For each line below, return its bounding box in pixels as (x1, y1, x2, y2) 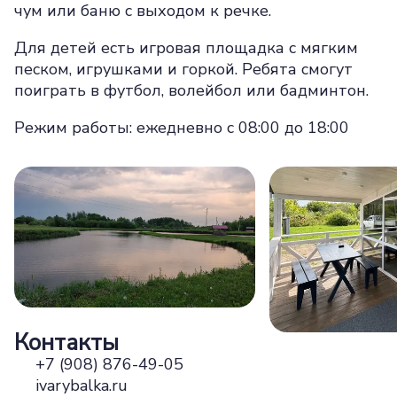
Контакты (14, 327, 119, 359)
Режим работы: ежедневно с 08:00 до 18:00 (14, 117, 349, 138)
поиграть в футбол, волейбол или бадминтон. (14, 80, 369, 101)
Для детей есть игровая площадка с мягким (14, 37, 358, 58)
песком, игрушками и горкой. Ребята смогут (14, 58, 353, 80)
